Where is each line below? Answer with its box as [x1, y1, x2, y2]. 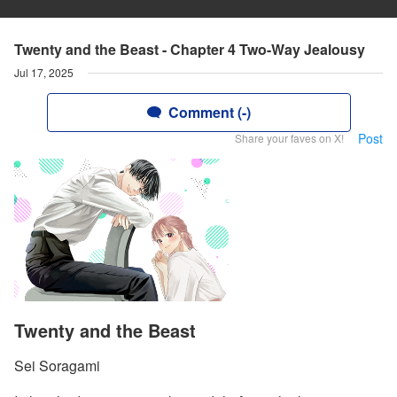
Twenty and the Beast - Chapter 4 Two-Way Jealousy [14, 39, 365, 59]
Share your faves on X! [235, 130, 344, 145]
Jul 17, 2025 [14, 65, 74, 80]
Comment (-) [167, 102, 251, 122]
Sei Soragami [14, 355, 100, 377]
